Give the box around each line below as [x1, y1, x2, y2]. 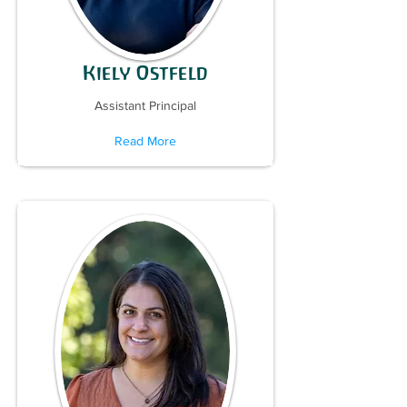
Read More [114, 134, 176, 148]
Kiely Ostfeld [83, 62, 208, 84]
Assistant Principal [94, 98, 196, 113]
